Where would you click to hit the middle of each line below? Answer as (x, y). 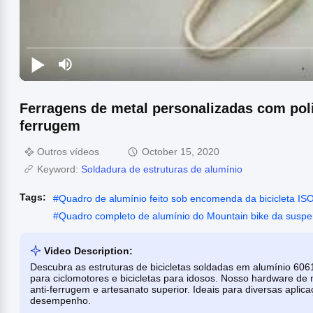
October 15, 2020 (181, 151)
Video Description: (88, 250)
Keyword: (59, 169)
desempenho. (60, 300)
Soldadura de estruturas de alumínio (162, 169)
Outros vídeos (68, 151)
